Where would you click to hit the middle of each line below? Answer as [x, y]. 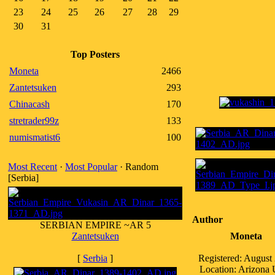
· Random [138, 167]
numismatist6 [35, 137]
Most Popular [91, 167]
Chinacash [29, 104]
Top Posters [95, 54]
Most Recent [33, 167]
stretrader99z [34, 121]
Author [207, 219]
